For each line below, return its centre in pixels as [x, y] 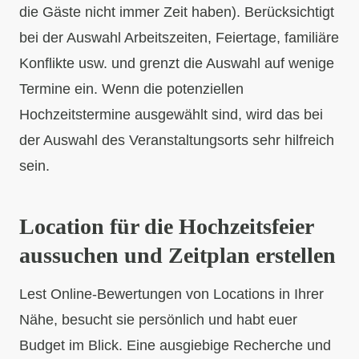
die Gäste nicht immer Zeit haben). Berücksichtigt [177, 12]
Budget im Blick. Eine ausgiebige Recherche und [175, 345]
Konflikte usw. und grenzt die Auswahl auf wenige [177, 63]
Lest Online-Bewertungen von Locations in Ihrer [171, 294]
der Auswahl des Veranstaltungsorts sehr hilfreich [177, 140]
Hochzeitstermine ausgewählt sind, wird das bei [171, 114]
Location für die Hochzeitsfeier [166, 226]
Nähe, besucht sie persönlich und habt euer [158, 319]
